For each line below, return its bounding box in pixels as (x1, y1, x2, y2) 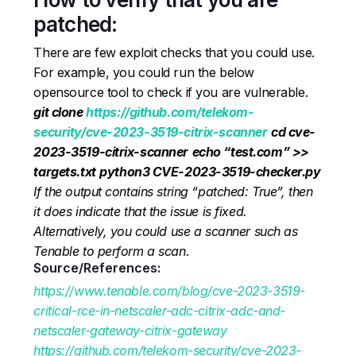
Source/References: (33, 259, 161, 276)
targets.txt (33, 163, 96, 180)
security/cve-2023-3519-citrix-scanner (33, 123, 268, 140)
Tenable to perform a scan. (33, 242, 190, 259)
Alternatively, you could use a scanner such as (33, 222, 298, 239)
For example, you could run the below (33, 64, 254, 80)
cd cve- (271, 123, 315, 140)
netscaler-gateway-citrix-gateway (33, 322, 227, 339)
